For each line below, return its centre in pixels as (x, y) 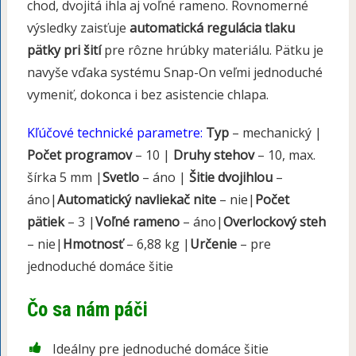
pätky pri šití (64, 50)
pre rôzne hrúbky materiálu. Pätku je (212, 50)
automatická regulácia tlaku (212, 28)
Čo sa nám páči (87, 310)
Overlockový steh (274, 222)
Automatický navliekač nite (136, 200)
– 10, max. (284, 155)
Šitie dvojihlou (230, 178)
